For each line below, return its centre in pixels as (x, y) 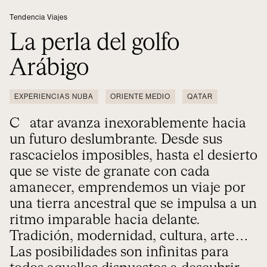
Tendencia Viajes (39, 17)
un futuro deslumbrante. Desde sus (116, 140)
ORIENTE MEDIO (140, 97)
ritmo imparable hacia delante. (105, 220)
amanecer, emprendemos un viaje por (128, 188)
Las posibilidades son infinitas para (119, 252)
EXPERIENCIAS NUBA (54, 97)
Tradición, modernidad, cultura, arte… (129, 236)
